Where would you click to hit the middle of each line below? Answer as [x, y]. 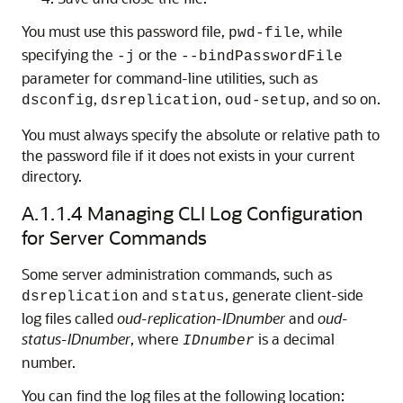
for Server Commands [114, 237]
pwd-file [264, 33]
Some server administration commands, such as [177, 274]
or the [158, 54]
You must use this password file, [125, 31]
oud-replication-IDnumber [201, 318]
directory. [52, 176]
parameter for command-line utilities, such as [170, 78]
